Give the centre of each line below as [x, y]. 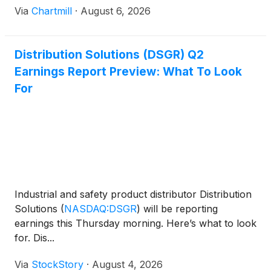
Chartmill [52, 11]
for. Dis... [34, 238]
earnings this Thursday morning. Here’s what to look [135, 223]
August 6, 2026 [116, 11]
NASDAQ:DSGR [100, 209]
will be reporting [179, 209]
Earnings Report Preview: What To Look [128, 71]
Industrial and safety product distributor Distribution [133, 194]
